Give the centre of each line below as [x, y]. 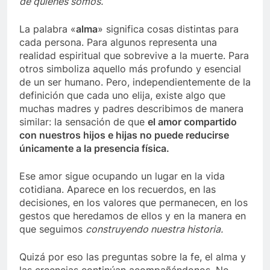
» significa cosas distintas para [168, 29]
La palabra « [48, 29]
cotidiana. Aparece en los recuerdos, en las [118, 190]
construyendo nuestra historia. [154, 229]
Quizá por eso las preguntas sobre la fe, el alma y [133, 257]
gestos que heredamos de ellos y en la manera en [133, 216]
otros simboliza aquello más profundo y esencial [130, 69]
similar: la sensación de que [83, 122]
